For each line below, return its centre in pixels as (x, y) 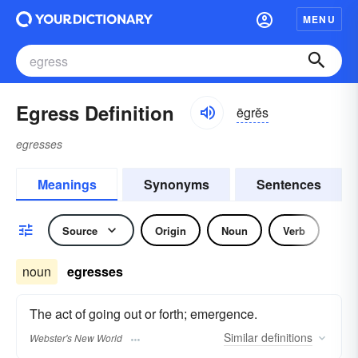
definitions (285, 338)
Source (80, 230)
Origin (171, 230)
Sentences (288, 184)
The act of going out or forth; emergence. (143, 314)
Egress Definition (95, 113)
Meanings (67, 184)
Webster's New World (76, 338)
